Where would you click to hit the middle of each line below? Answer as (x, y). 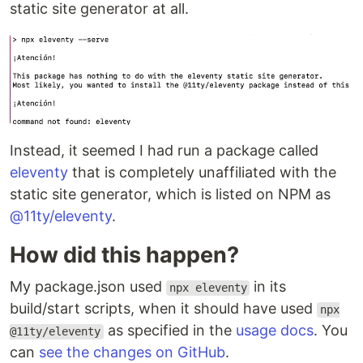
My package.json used (88, 287)
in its (268, 287)
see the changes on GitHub (132, 352)
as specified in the (169, 331)
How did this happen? (124, 255)
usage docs (274, 331)
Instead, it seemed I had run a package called (164, 151)
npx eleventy (208, 288)
